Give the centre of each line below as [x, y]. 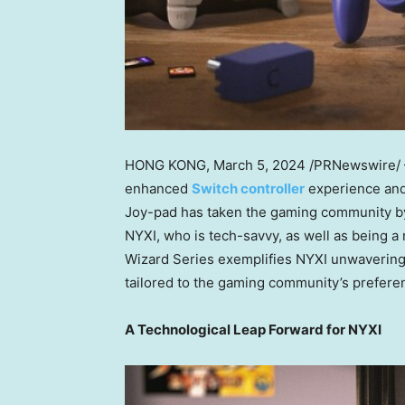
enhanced [158, 189]
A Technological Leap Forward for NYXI [253, 330]
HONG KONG [165, 165]
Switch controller [248, 189]
